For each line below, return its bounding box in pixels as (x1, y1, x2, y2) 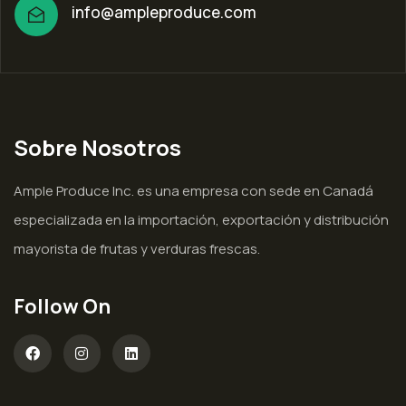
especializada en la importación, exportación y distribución (14, 210, 389, 230)
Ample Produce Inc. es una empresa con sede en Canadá (14, 181, 373, 201)
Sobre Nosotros (14, 132, 181, 163)
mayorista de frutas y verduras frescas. (14, 239, 260, 259)
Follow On (14, 293, 111, 321)
